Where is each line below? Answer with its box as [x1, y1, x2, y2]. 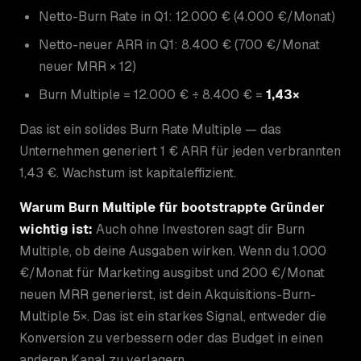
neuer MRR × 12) [39, 57, 136, 75]
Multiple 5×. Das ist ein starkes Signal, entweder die [19, 307, 326, 325]
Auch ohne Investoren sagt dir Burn [93, 220, 305, 238]
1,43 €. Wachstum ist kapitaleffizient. [19, 164, 236, 181]
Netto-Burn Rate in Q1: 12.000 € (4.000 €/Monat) [39, 7, 335, 25]
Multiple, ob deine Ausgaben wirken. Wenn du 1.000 [19, 242, 326, 259]
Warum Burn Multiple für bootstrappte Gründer [19, 198, 325, 216]
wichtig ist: [19, 220, 93, 238]
